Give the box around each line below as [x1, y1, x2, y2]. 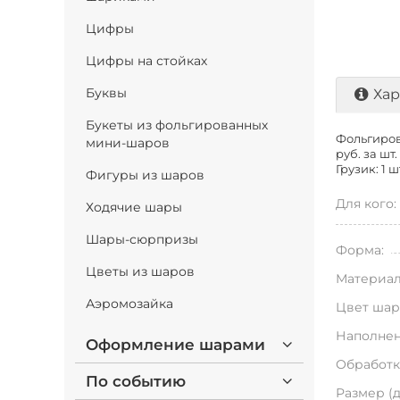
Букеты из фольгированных [86, 117, 268, 133]
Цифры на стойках [86, 53, 207, 69]
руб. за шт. [336, 147, 397, 161]
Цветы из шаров [86, 263, 195, 279]
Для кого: [336, 196, 396, 212]
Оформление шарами [86, 336, 265, 354]
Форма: [336, 242, 384, 258]
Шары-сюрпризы [86, 231, 198, 247]
